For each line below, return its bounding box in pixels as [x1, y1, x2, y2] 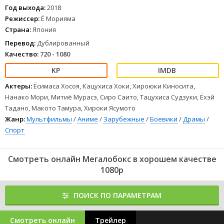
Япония [31, 25, 56, 34]
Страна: [5, 25, 31, 34]
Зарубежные [103, 114, 144, 123]
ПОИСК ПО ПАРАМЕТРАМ [73, 190, 161, 200]
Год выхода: [5, 3, 45, 12]
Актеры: [5, 81, 32, 90]
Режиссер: [5, 14, 39, 23]
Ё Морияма [41, 14, 75, 23]
